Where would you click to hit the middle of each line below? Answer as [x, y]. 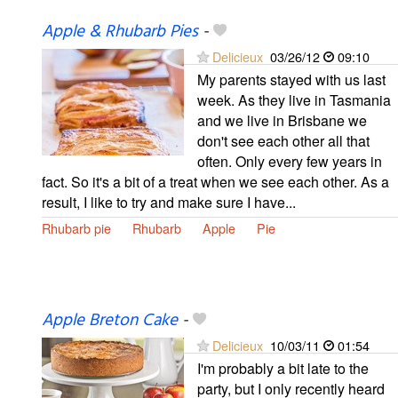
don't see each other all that [283, 140]
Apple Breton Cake [110, 320]
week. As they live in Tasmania [294, 99]
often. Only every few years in [290, 161]
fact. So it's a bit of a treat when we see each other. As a [215, 181]
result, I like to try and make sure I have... [169, 202]
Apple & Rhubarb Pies [120, 32]
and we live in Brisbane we [282, 120]
